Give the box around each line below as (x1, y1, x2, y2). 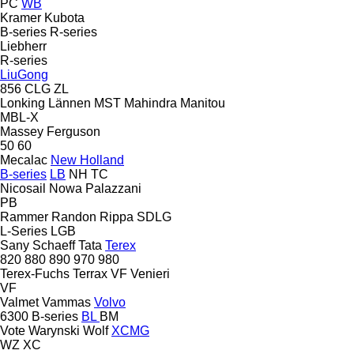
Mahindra (124, 96, 177, 110)
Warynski (28, 323, 80, 337)
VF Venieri (111, 266, 170, 281)
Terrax (73, 266, 107, 281)
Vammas (42, 295, 91, 309)
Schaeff (32, 238, 75, 252)
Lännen (48, 96, 91, 110)
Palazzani (85, 181, 141, 195)
